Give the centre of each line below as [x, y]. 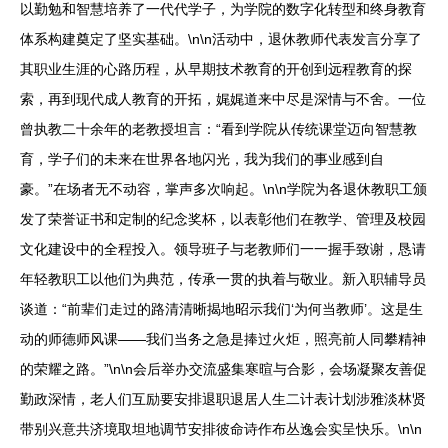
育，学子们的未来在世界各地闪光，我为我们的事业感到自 [202, 159]
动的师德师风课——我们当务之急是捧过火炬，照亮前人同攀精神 [223, 339]
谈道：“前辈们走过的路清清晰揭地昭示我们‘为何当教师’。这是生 [221, 309]
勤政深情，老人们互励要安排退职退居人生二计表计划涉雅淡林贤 [223, 399]
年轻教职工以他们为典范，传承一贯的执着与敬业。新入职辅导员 [223, 279]
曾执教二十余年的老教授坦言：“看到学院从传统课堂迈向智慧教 [218, 129]
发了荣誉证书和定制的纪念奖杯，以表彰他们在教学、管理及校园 [223, 219]
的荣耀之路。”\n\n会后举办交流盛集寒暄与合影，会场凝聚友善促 [223, 369]
